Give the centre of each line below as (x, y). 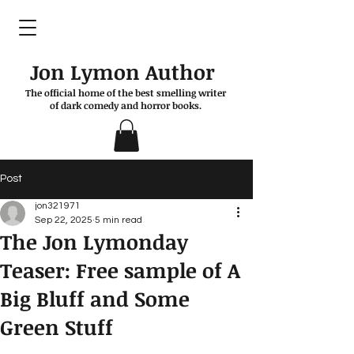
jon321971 (58, 205)
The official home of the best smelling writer (125, 92)
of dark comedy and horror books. (125, 105)
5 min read (119, 220)
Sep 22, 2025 (64, 220)
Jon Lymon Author (125, 72)
